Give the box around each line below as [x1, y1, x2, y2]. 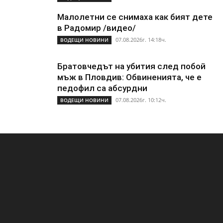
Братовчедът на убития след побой [57, 61, 206, 72]
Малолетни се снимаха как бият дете [57, 12, 213, 22]
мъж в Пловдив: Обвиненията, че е [57, 72, 202, 83]
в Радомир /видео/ [57, 23, 136, 33]
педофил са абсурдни [57, 83, 147, 94]
